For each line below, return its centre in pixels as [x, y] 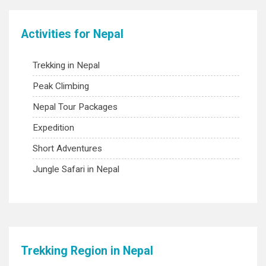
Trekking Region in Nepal [87, 251]
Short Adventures [67, 148]
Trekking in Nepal [66, 65]
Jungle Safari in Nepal [76, 169]
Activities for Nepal [72, 34]
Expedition [53, 128]
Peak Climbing [61, 86]
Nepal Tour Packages [75, 107]
